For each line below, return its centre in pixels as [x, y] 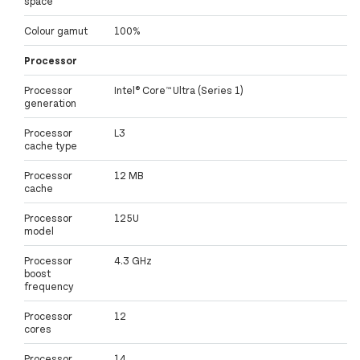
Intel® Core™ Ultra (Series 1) [179, 90]
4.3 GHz [133, 261]
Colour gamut [56, 31]
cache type [51, 146]
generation [50, 103]
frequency [49, 286]
